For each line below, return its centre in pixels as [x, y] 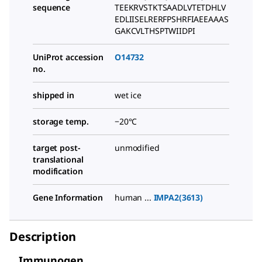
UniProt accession [68, 57]
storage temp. [61, 121]
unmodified [137, 147]
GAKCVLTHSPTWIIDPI [155, 30]
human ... [134, 197]
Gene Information [68, 197]
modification [58, 171]
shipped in [54, 95]
